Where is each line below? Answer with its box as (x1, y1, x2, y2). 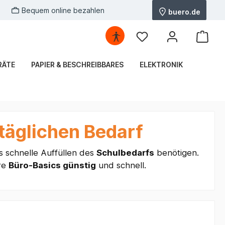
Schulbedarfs (96, 148, 154, 158)
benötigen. (154, 148, 199, 158)
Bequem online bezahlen (22, 6, 105, 15)
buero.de (166, 7, 200, 16)
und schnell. (95, 160, 146, 171)
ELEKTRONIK (140, 60, 183, 69)
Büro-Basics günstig (8, 160, 96, 171)
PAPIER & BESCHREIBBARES (31, 60, 124, 69)
